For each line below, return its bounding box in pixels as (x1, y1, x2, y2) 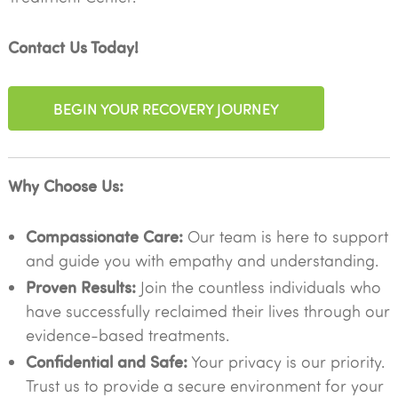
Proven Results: (25, 275, 136, 298)
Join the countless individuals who (135, 276, 381, 298)
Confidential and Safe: (25, 350, 187, 372)
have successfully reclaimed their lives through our (25, 300, 390, 322)
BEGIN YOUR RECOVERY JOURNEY (52, 98, 279, 118)
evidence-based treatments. (25, 324, 229, 346)
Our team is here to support (182, 226, 388, 247)
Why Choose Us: (7, 174, 123, 196)
